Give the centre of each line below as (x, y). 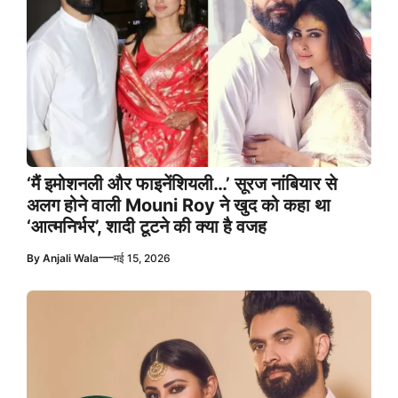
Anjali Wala (71, 259)
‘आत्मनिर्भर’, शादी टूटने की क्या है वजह (147, 227)
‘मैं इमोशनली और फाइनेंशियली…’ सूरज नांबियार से (182, 184)
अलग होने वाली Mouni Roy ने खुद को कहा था (179, 206)
